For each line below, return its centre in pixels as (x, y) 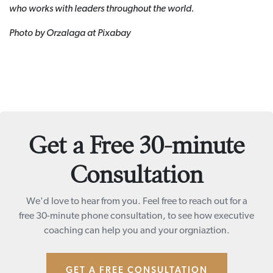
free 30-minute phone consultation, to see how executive (136, 216)
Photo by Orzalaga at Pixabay (70, 34)
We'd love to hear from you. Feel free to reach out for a (136, 202)
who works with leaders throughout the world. (102, 9)
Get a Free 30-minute (136, 145)
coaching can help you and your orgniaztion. (136, 231)
